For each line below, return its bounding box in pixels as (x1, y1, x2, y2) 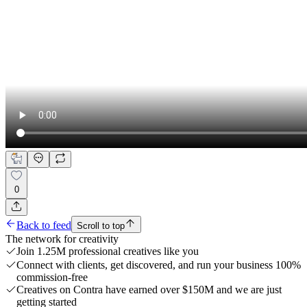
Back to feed (16, 219, 71, 231)
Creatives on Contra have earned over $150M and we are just (16, 283, 282, 295)
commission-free (16, 271, 88, 283)
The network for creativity (5, 232, 119, 245)
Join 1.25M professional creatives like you (16, 245, 199, 257)
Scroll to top (77, 220, 125, 231)
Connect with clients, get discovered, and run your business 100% (16, 258, 301, 271)
